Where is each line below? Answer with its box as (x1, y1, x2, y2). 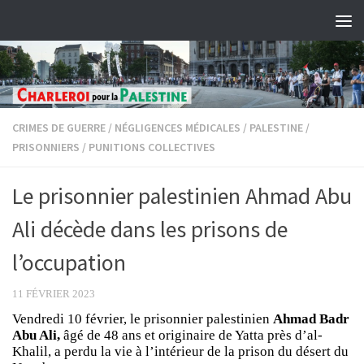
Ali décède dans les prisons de (12, 214, 288, 244)
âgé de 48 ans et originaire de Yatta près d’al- (60, 327, 323, 343)
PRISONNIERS (12, 139, 80, 154)
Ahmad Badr (273, 310, 349, 327)
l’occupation (12, 248, 126, 277)
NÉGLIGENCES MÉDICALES (115, 119, 240, 135)
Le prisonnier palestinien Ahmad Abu (12, 181, 352, 210)
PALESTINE (249, 119, 303, 135)
